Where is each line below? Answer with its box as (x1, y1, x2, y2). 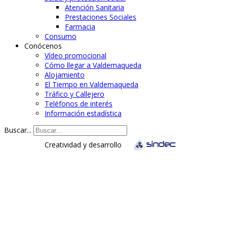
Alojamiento (45, 69, 85, 80)
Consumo (45, 31, 77, 41)
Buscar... (4, 125, 31, 135)
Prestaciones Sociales (65, 12, 136, 22)
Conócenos (24, 41, 62, 51)
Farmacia (65, 21, 95, 31)
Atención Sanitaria (65, 2, 124, 12)
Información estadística (45, 108, 122, 118)
